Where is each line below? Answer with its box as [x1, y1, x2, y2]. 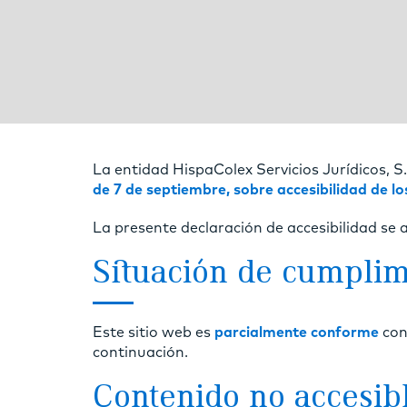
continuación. [93, 344, 188, 360]
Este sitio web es [93, 324, 214, 340]
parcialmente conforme [214, 324, 382, 340]
